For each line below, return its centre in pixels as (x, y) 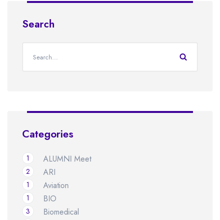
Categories (48, 134)
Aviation (56, 186)
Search (38, 24)
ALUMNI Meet (67, 159)
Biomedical (61, 212)
